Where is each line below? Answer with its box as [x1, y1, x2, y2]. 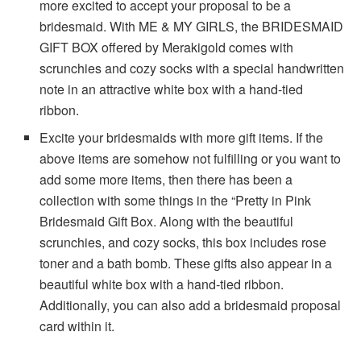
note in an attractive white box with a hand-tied [39, 79, 304, 98]
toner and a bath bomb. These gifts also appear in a [39, 253, 333, 272]
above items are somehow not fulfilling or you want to [39, 148, 342, 168]
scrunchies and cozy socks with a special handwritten [39, 58, 345, 77]
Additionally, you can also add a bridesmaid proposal [39, 295, 342, 314]
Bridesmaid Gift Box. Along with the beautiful [39, 211, 294, 230]
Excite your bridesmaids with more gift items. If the [39, 127, 324, 147]
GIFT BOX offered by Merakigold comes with [39, 37, 294, 56]
